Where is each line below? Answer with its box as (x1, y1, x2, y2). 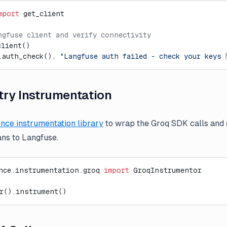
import (104, 166, 129, 174)
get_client (19, 10, 64, 18)
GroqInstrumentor (129, 166, 202, 174)
